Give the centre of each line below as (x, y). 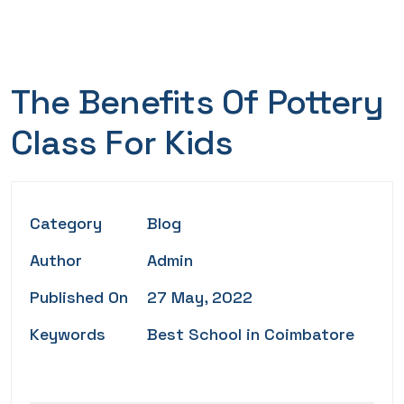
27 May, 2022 (200, 297)
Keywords (68, 334)
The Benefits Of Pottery (197, 102)
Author (56, 260)
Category (66, 223)
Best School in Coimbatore (251, 334)
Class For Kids (122, 142)
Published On (79, 297)
